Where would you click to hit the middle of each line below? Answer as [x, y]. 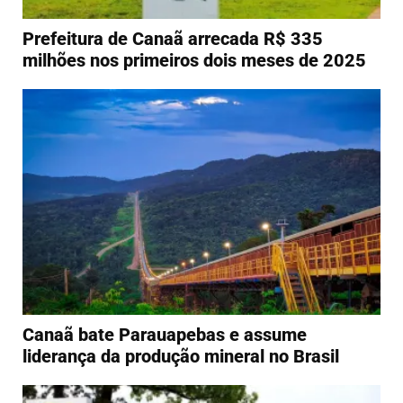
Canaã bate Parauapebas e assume [165, 334]
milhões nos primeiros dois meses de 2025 [194, 60]
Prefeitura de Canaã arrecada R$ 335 [173, 38]
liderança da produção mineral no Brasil [181, 356]
